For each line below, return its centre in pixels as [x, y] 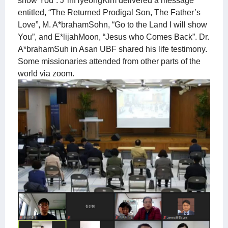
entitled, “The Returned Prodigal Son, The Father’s [109, 12]
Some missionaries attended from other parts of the [109, 61]
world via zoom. [46, 74]
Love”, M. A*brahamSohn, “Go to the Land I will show [112, 25]
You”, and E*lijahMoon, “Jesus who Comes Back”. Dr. [113, 37]
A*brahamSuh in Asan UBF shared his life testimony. [112, 49]
